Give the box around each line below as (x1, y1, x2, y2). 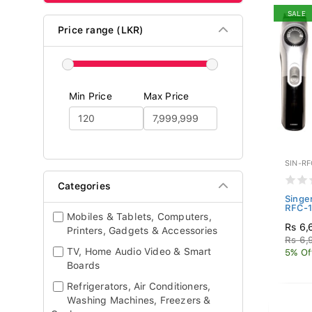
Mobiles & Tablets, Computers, (67, 211, 212, 222)
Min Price (69, 91, 112, 102)
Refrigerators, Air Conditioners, (67, 281, 211, 292)
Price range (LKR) (58, 24, 144, 36)
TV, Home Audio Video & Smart (67, 246, 212, 257)
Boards (67, 260, 100, 271)
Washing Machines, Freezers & (67, 295, 211, 306)
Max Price (143, 91, 189, 102)
